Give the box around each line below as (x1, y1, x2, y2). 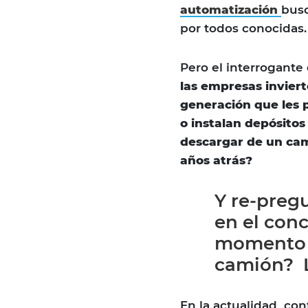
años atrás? (180, 153, 252, 168)
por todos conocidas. (180, 21, 307, 36)
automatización (180, 3, 278, 17)
